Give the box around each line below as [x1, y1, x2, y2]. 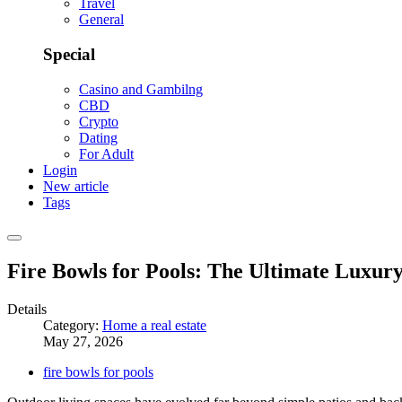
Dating [79, 129, 118, 145]
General [79, 12, 124, 28]
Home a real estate [102, 317, 206, 333]
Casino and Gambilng [79, 81, 203, 97]
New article [43, 178, 109, 194]
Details [7, 301, 47, 317]
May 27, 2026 [43, 333, 123, 349]
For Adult [79, 145, 134, 162]
